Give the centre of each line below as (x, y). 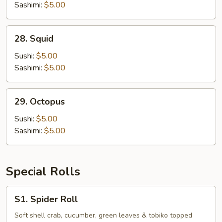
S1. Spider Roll (46, 199)
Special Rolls (43, 171)
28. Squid (34, 39)
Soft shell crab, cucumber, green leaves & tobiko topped (103, 215)
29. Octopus (40, 102)
